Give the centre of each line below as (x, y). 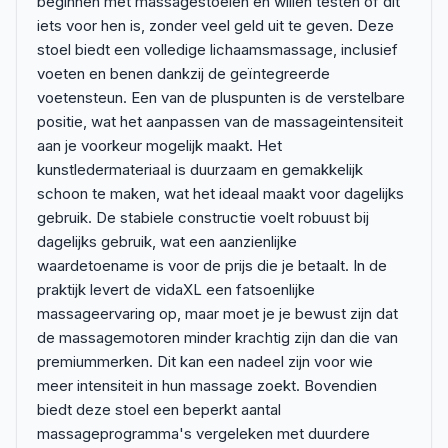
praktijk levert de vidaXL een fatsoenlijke (176, 289)
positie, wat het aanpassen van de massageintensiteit (220, 121)
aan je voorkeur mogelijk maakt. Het (159, 145)
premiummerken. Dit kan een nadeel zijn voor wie (205, 361)
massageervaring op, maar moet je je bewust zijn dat (217, 313)
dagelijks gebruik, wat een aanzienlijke (167, 241)
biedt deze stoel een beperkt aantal (159, 409)
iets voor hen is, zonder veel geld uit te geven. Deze (215, 25)
